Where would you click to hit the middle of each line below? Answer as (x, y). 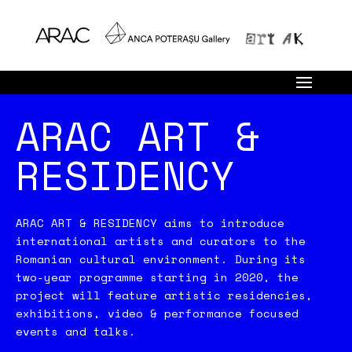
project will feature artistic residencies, (164, 295)
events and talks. (76, 331)
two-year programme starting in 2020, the (157, 277)
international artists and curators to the (161, 241)
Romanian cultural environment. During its (161, 259)
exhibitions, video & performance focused (157, 313)
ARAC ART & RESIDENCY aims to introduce (150, 223)
